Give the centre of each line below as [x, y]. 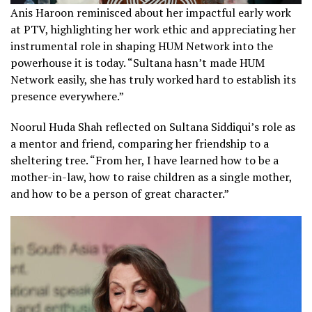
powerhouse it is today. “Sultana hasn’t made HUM [138, 62]
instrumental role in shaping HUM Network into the [142, 46]
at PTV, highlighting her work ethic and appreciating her [153, 29]
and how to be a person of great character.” [120, 193]
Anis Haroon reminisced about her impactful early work [151, 12]
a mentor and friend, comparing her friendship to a [140, 143]
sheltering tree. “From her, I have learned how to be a [145, 160]
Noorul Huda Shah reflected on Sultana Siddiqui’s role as [153, 126]
